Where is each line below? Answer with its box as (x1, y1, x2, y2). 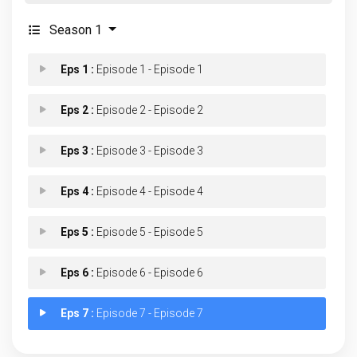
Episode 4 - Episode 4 (94, 185, 204, 198)
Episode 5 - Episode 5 (94, 226, 204, 238)
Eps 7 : (61, 307, 95, 320)
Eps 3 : (61, 144, 95, 157)
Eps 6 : (61, 266, 95, 279)
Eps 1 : (61, 63, 95, 76)
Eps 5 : (61, 226, 95, 238)
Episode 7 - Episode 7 (94, 307, 204, 320)
